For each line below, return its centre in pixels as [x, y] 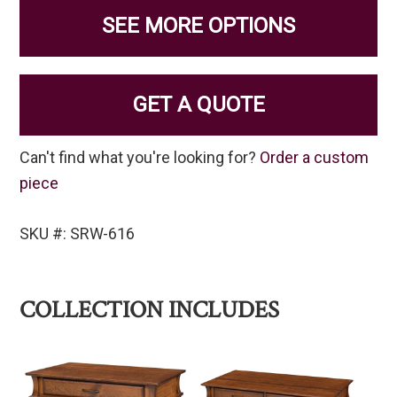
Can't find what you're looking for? [140, 158]
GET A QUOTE [198, 105]
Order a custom [315, 158]
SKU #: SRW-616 [78, 234]
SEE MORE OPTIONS [198, 26]
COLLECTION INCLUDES [150, 310]
